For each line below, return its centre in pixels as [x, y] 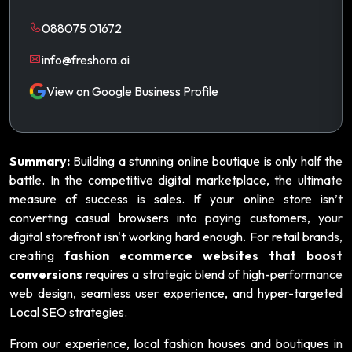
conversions [46, 274]
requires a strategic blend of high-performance [213, 274]
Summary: [40, 161]
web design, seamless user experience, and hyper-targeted [176, 293]
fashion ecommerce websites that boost [203, 255]
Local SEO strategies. [68, 312]
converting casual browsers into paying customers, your [176, 217]
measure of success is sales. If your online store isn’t [176, 198]
